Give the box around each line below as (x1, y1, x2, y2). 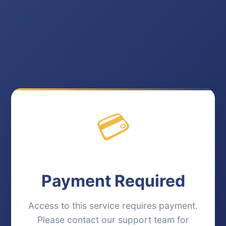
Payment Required (41, 171, 185, 191)
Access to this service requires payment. (28, 200, 198, 211)
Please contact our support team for (37, 214, 189, 225)
